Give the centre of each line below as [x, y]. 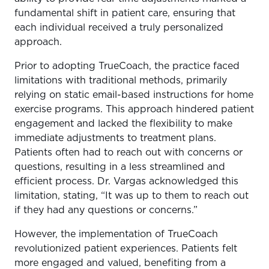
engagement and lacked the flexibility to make [123, 124]
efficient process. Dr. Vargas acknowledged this [126, 182]
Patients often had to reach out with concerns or [128, 153]
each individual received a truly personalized [119, 28]
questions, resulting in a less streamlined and [120, 167]
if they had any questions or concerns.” [106, 210]
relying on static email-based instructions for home [134, 95]
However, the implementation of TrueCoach [116, 234]
